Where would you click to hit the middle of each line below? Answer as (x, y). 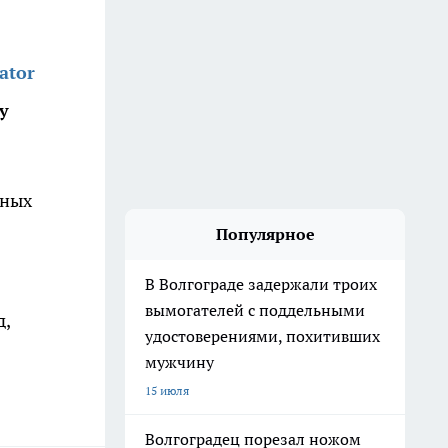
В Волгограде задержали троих (261, 284)
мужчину (181, 362)
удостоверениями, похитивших (262, 336)
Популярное (265, 234)
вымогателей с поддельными (255, 310)
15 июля (167, 390)
